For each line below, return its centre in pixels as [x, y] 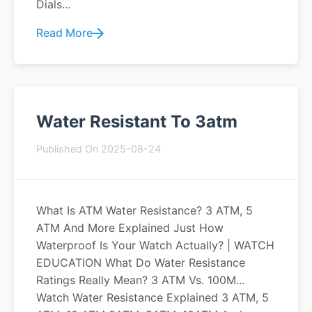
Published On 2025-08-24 [99, 149]
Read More [64, 33]
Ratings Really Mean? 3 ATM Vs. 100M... [140, 280]
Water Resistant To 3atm [137, 122]
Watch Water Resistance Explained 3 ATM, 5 [153, 297]
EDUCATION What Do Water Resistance [141, 263]
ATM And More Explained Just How [130, 228]
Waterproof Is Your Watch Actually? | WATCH [155, 245]
